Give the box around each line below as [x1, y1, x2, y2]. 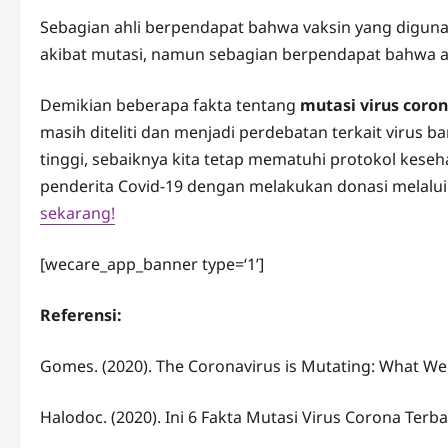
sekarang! [40, 202, 115, 225]
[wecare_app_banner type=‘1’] [40, 253, 264, 276]
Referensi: [40, 304, 122, 327]
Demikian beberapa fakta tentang [40, 94, 300, 117]
